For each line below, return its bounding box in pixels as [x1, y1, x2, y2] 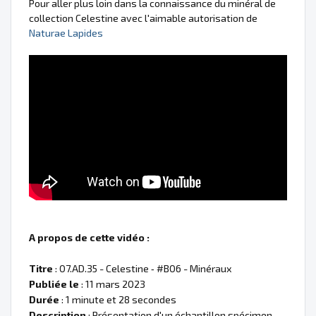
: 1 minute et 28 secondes [59, 293, 176, 305]
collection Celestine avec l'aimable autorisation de [29, 12, 257, 25]
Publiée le [29, 278, 79, 290]
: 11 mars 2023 [79, 278, 145, 290]
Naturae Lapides [29, 27, 103, 39]
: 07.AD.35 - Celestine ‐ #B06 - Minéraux [53, 262, 232, 274]
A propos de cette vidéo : [29, 231, 150, 243]
